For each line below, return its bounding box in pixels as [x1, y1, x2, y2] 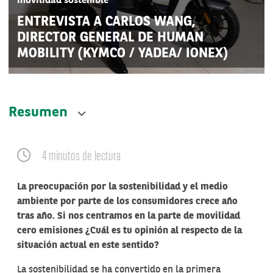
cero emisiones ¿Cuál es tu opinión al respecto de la [17, 226, 242, 236]
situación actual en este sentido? [17, 241, 159, 250]
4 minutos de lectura [40, 150, 121, 164]
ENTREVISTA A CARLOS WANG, [17, 15, 195, 29]
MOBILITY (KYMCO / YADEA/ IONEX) [17, 47, 228, 60]
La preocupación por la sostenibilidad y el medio [17, 182, 228, 192]
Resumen [9, 106, 68, 120]
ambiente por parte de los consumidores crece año [17, 197, 238, 207]
